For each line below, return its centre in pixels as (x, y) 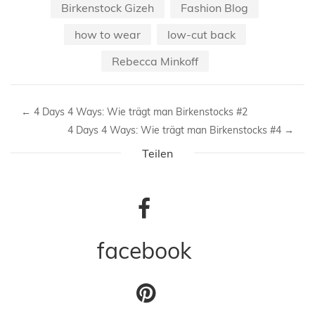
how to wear (107, 34)
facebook (144, 250)
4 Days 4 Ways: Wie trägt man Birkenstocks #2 (139, 111)
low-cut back (201, 34)
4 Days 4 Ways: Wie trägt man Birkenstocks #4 (176, 130)
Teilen (157, 153)
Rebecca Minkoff (155, 61)
